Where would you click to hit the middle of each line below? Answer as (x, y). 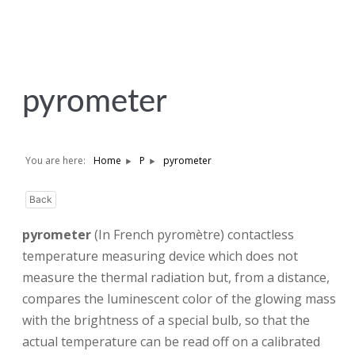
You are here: (55, 160)
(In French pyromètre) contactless (193, 235)
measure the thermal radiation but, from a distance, (176, 277)
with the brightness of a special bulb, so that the (166, 320)
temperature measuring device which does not (160, 256)
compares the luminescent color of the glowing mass (179, 299)
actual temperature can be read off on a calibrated (171, 342)
